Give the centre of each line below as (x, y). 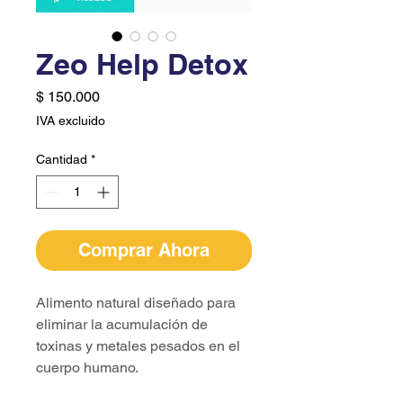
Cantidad (62, 159)
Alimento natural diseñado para (136, 303)
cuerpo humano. (87, 367)
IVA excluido (71, 121)
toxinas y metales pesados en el (138, 346)
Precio (120, 96)
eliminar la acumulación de (122, 324)
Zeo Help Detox (142, 64)
